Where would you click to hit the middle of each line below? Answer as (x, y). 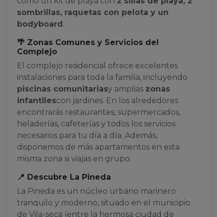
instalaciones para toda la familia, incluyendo (102, 77)
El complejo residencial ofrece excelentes (97, 66)
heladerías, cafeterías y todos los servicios (96, 124)
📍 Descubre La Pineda (64, 177)
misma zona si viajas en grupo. (74, 159)
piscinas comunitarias (62, 89)
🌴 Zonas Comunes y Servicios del (88, 42)
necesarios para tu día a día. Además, (87, 135)
